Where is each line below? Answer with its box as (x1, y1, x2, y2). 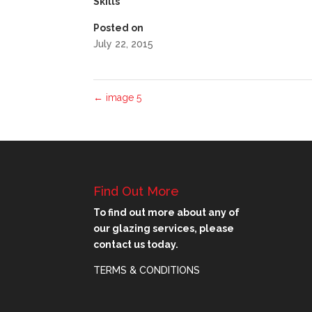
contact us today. (93, 239, 179, 251)
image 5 (103, 91, 142, 103)
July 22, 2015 (93, 38, 154, 49)
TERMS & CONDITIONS (93, 265, 201, 276)
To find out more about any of (93, 207, 240, 219)
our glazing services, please (93, 223, 235, 235)
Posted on (93, 22, 144, 33)
